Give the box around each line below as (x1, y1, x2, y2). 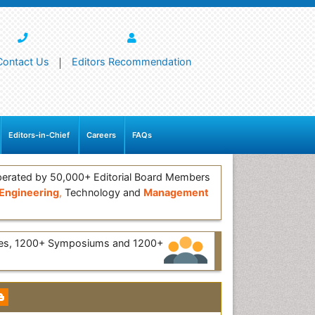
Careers (86, 130, 116, 141)
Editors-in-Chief (8, 130, 70, 141)
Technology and (62, 186, 143, 199)
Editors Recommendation (72, 55, 191, 67)
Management (143, 186, 209, 199)
